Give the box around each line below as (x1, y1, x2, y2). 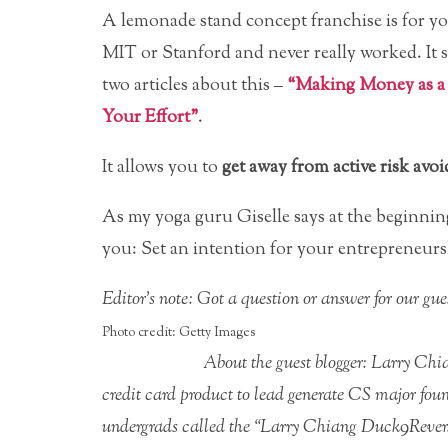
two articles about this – (102, 72, 287, 99)
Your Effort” (102, 104, 198, 131)
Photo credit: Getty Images (102, 322, 255, 342)
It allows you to (102, 154, 222, 181)
